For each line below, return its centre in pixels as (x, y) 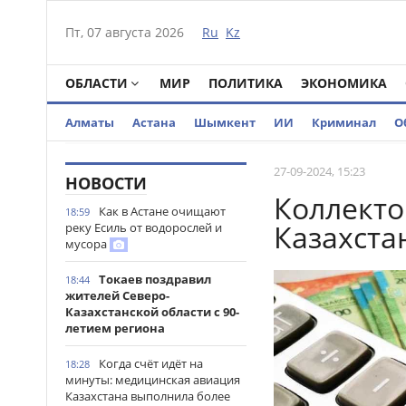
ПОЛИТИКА (246, 83)
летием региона (115, 328)
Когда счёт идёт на (151, 363)
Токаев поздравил (155, 279)
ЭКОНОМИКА (344, 83)
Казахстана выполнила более (148, 396)
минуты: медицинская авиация (153, 380)
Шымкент (225, 122)
